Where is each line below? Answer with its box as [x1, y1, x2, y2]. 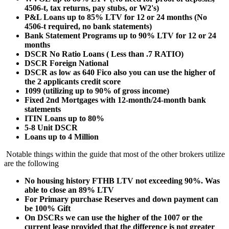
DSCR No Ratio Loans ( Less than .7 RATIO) [25, 49, 184, 58]
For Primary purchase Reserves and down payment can [25, 194, 218, 203]
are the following [4, 158, 59, 168]
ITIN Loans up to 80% [25, 113, 104, 123]
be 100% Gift [25, 203, 71, 213]
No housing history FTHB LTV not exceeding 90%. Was [25, 176, 220, 185]
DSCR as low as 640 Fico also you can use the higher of [25, 67, 215, 77]
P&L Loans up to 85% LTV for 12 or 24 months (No [25, 12, 207, 21]
